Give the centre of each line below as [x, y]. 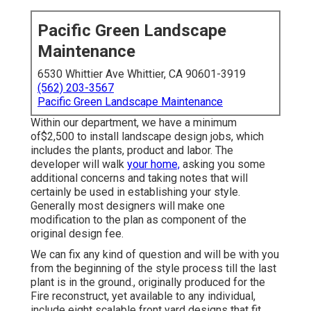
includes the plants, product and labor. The [132, 151]
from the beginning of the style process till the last [153, 269]
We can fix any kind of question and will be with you [155, 255]
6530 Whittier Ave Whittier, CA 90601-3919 [142, 74]
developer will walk [79, 165]
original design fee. [77, 234]
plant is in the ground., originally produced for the [148, 283]
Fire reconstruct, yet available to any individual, [143, 296]
